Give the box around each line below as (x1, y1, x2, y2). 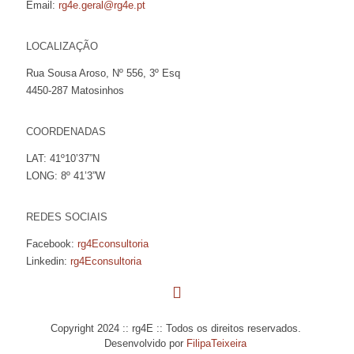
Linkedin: (26, 255, 70, 267)
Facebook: (26, 238, 77, 250)
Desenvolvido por (104, 337, 187, 349)
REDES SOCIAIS (26, 211, 107, 223)
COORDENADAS (26, 126, 106, 137)
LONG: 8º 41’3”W (26, 170, 105, 182)
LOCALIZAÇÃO (26, 40, 98, 52)
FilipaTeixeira (186, 337, 247, 349)
